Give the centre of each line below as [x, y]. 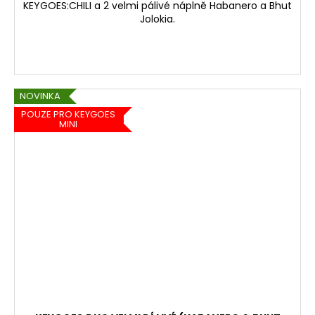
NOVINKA [40, 96]
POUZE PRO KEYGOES [68, 114]
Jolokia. [157, 19]
